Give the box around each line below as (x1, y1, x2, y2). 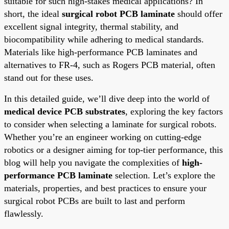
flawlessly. (4, 208, 43, 219)
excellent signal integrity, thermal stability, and (4, 21, 178, 32)
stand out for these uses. (4, 72, 94, 83)
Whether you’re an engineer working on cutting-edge (4, 131, 201, 142)
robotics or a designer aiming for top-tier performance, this (4, 144, 223, 155)
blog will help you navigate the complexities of (4, 157, 182, 168)
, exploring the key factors (125, 106, 223, 117)
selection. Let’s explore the (112, 170, 215, 180)
